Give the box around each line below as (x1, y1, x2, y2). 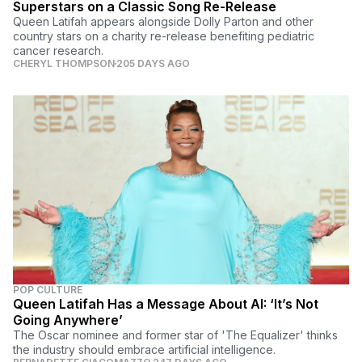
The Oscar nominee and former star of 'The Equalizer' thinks (13, 327, 338, 342)
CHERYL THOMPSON (13, 57, 115, 69)
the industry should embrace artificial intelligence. (13, 342, 276, 356)
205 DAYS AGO (116, 57, 190, 69)
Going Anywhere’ (13, 311, 123, 328)
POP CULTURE (13, 283, 82, 296)
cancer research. (13, 43, 103, 57)
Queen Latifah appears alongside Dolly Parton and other (13, 14, 314, 28)
